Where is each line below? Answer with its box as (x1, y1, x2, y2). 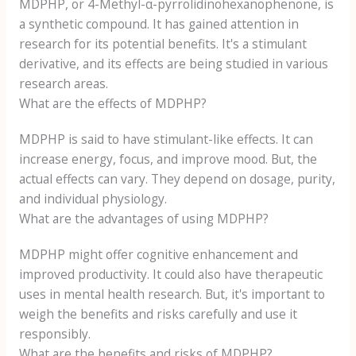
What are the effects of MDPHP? (18, 95, 207, 113)
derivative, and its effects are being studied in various (18, 55, 328, 73)
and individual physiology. (18, 190, 167, 208)
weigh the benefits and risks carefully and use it (18, 305, 297, 323)
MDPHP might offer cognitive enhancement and (18, 246, 298, 264)
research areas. (18, 75, 108, 93)
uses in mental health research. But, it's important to (18, 285, 325, 304)
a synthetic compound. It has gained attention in (18, 15, 299, 33)
